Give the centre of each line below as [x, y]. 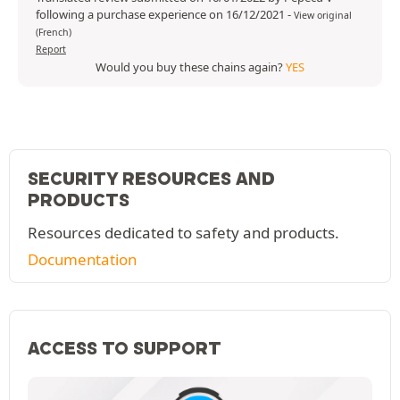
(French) [54, 33]
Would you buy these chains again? [191, 67]
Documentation [82, 260]
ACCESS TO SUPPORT [125, 349]
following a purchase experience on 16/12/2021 [162, 15]
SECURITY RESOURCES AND [151, 179]
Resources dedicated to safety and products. [183, 233]
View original [323, 16]
